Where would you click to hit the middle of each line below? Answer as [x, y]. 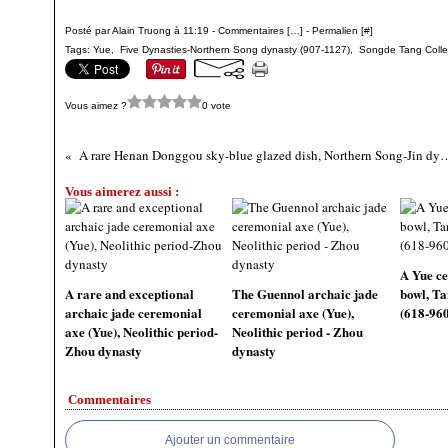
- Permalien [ [333, 30]
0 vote [216, 105]
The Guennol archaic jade [305, 293]
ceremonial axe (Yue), [293, 312]
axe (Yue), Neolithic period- [141, 331]
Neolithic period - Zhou [298, 331]
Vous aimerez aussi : [122, 191]
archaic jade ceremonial [133, 312]
